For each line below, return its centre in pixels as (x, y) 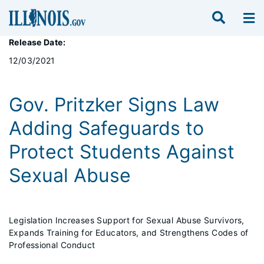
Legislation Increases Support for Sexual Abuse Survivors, (127, 220)
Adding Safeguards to (106, 128)
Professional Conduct (52, 245)
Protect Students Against (122, 152)
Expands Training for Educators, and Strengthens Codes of (129, 232)
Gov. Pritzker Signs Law (114, 105)
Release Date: (37, 42)
